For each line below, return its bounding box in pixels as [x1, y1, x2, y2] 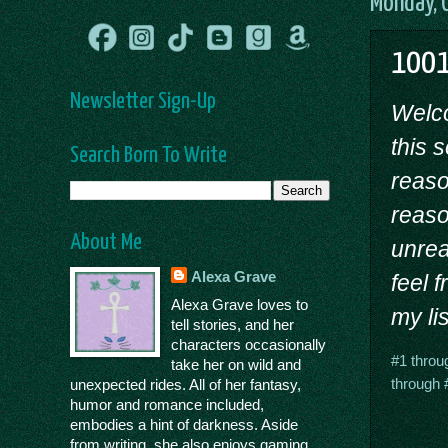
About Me [70, 231, 142, 255]
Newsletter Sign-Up [70, 90, 216, 114]
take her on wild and [171, 356, 302, 373]
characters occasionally [171, 336, 327, 353]
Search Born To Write [70, 144, 227, 168]
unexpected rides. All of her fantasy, [70, 376, 301, 393]
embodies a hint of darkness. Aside [70, 416, 298, 433]
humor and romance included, [70, 396, 264, 413]
